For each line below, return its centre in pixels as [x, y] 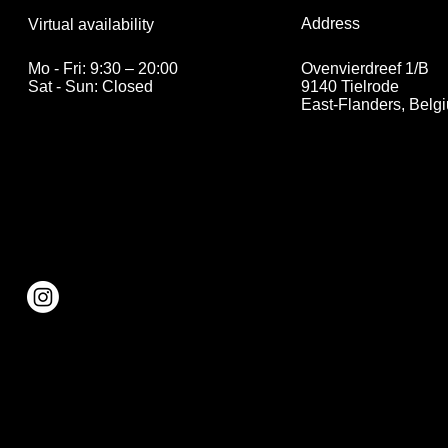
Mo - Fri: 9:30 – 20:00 [102, 69]
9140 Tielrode [349, 87]
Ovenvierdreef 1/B [364, 69]
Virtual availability [90, 24]
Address [330, 24]
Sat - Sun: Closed [90, 87]
